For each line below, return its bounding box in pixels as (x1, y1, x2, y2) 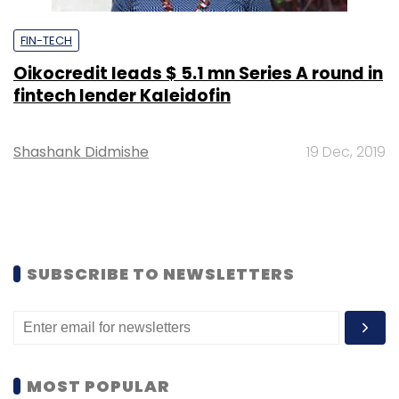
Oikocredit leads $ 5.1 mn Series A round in (13, 61, 383, 85)
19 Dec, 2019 (306, 141, 386, 162)
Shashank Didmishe (13, 141, 149, 162)
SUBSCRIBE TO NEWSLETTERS (27, 262, 295, 285)
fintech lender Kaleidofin (13, 83, 231, 108)
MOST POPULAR (27, 374, 170, 397)
